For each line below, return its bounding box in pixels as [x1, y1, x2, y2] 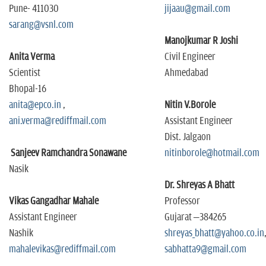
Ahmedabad [164, 67, 208, 80]
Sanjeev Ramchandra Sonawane [11, 147, 126, 160]
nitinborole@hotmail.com [164, 147, 259, 160]
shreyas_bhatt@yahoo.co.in [164, 227, 264, 240]
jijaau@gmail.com [164, 3, 230, 15]
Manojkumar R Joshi [164, 35, 238, 47]
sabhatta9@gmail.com [164, 243, 246, 256]
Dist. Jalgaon [164, 131, 211, 144]
